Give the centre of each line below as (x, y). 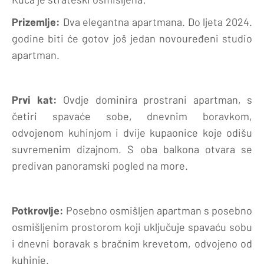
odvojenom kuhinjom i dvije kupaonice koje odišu (132, 132)
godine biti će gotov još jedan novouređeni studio (132, 38)
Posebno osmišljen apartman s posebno (158, 210)
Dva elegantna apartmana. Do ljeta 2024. (156, 22)
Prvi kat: (34, 99)
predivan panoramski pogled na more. (100, 165)
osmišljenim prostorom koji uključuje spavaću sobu (132, 227)
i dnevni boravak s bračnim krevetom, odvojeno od (132, 243)
